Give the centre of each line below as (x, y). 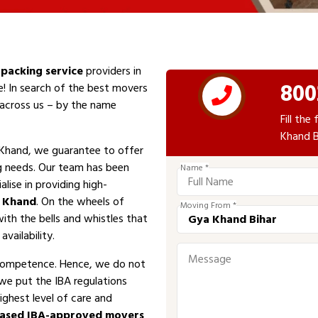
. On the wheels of (80, 202)
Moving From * (208, 205)
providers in (112, 71)
